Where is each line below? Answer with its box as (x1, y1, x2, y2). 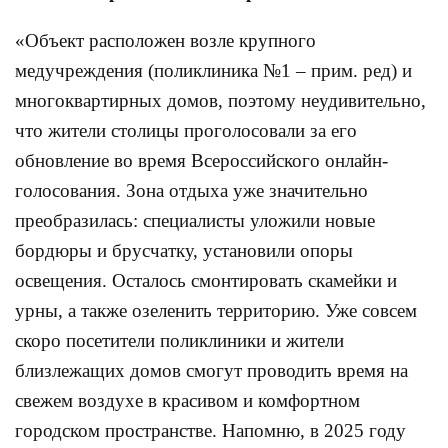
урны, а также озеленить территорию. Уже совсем (15, 300, 417, 321)
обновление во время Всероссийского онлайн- (15, 150, 388, 171)
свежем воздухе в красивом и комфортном (15, 390, 360, 411)
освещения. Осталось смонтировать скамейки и (15, 270, 397, 291)
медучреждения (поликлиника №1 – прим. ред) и (15, 60, 412, 81)
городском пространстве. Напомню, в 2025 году (15, 420, 406, 441)
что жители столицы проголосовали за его (15, 120, 357, 141)
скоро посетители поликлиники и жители (15, 330, 344, 351)
